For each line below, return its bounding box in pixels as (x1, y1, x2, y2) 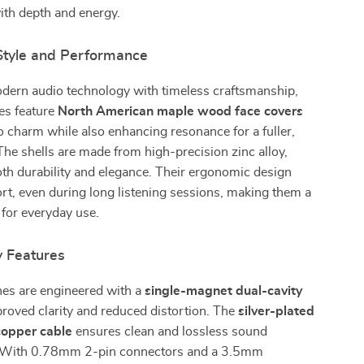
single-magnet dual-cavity (145, 284, 303, 297)
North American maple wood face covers (58, 105, 304, 118)
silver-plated (238, 305, 315, 318)
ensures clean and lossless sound (72, 325, 268, 338)
